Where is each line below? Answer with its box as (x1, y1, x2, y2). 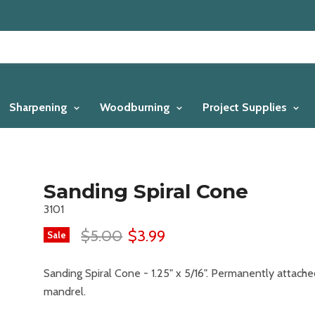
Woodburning (100, 101, 173, 114)
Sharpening (9, 101, 70, 114)
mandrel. (44, 285, 86, 298)
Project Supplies (202, 101, 290, 114)
